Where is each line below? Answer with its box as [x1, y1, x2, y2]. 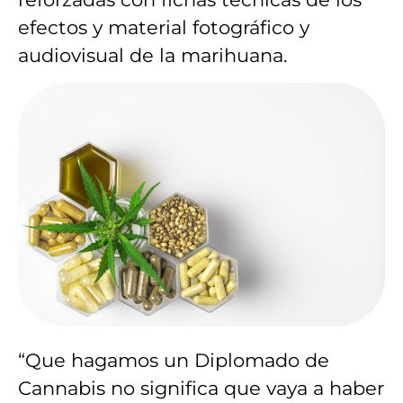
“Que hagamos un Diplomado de [18, 349, 329, 372]
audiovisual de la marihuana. [18, 44, 287, 67]
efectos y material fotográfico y [18, 16, 309, 40]
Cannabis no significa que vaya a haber [18, 377, 384, 400]
